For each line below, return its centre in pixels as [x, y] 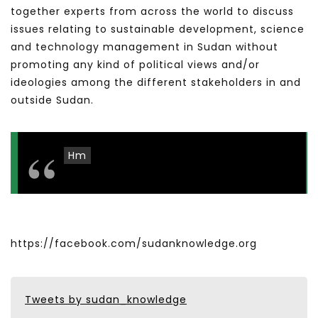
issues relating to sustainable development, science [158, 29]
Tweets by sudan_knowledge [106, 299]
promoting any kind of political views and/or [135, 65]
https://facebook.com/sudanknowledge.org [134, 244]
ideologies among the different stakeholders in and [156, 83]
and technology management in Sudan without [144, 47]
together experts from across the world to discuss [152, 12]
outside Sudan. [52, 100]
